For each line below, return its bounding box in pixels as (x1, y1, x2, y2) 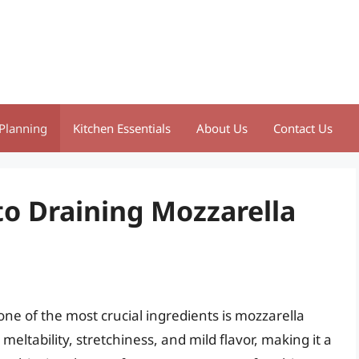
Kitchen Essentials (73, 120, 171, 136)
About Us (196, 120, 248, 136)
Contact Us (273, 120, 333, 136)
